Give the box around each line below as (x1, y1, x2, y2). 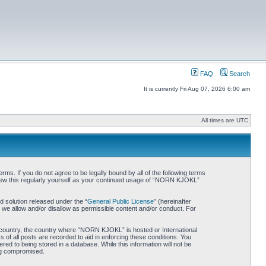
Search (227, 70, 250, 77)
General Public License (87, 198, 154, 205)
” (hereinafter (153, 198, 191, 205)
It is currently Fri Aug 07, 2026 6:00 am (144, 85, 250, 92)
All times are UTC (201, 117, 248, 123)
